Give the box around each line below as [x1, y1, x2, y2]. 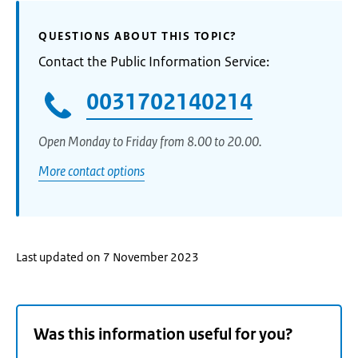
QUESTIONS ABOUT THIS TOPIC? [38, 29, 237, 43]
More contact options [38, 161, 145, 180]
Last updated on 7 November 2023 [16, 249, 199, 265]
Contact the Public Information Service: [38, 53, 269, 70]
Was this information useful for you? [34, 324, 293, 345]
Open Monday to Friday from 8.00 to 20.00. [38, 132, 265, 150]
